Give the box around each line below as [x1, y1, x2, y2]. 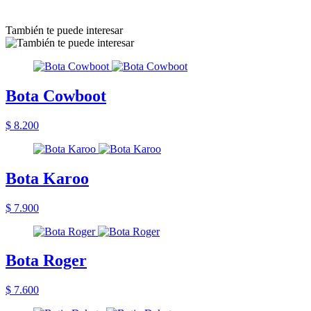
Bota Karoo [6, 169, 89, 187]
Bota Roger [6, 251, 87, 270]
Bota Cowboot [6, 86, 106, 105]
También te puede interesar [6, 24, 123, 36]
